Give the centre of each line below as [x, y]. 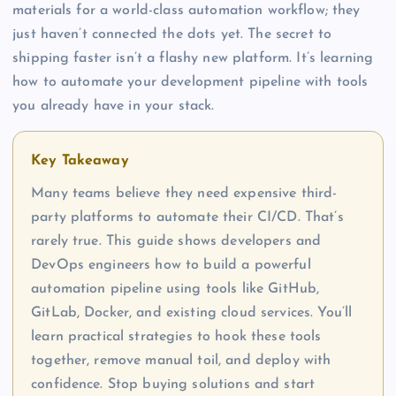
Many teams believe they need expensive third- [184, 194]
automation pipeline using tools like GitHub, [175, 289]
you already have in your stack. [114, 106]
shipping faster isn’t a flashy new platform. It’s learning [193, 58]
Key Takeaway [80, 161]
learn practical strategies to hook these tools [176, 337]
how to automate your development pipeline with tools [190, 82]
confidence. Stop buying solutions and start [173, 385]
